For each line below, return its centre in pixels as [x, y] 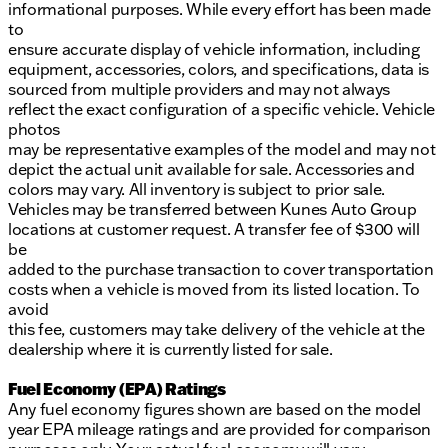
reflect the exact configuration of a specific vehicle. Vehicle [222, 109]
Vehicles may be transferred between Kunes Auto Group [212, 209]
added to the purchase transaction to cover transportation [221, 269]
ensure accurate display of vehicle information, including [214, 49]
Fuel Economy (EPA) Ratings [117, 389]
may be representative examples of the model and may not [222, 149]
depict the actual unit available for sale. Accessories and [211, 169]
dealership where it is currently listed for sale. [170, 349]
